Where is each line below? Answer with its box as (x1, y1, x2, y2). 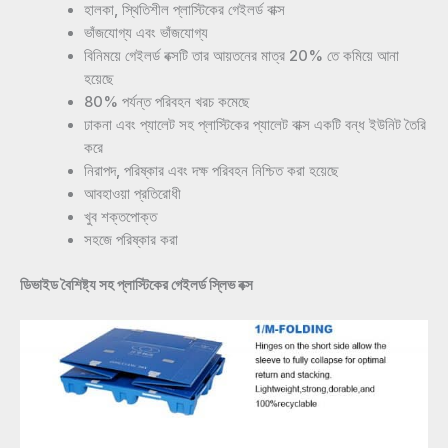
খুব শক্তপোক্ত (83, 207, 157, 226)
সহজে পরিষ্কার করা (83, 230, 178, 249)
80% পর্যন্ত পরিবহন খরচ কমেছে (83, 92, 250, 111)
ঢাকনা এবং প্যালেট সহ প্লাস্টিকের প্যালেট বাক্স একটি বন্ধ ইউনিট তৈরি (83, 115, 426, 134)
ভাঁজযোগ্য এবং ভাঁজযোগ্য (83, 23, 208, 42)
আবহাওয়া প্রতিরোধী (83, 184, 181, 203)
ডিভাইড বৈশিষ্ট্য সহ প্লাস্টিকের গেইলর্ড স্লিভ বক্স (20, 275, 253, 294)
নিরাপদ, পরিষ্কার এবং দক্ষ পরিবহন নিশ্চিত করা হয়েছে (83, 161, 339, 180)
